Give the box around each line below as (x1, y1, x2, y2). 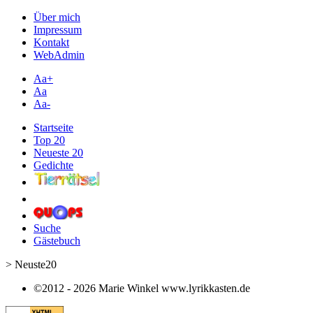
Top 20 (34, 134, 65, 146)
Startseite (34, 122, 73, 133)
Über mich (34, 11, 80, 23)
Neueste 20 (34, 147, 83, 159)
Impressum (34, 24, 82, 36)
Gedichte (34, 159, 73, 171)
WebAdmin (34, 49, 85, 61)
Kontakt (34, 36, 69, 48)
